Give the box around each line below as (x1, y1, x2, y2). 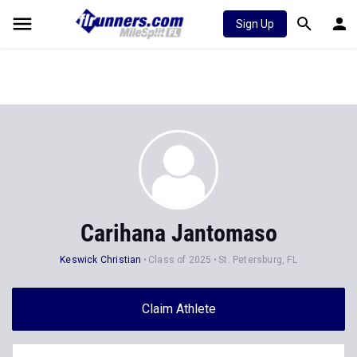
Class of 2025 (148, 254, 212, 265)
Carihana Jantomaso (80, 219, 277, 247)
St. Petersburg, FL (218, 254, 297, 265)
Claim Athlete (141, 301, 216, 316)
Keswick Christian (60, 254, 142, 265)
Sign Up (236, 18, 274, 30)
